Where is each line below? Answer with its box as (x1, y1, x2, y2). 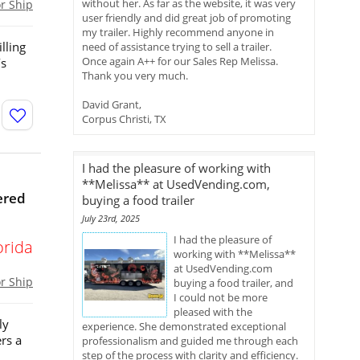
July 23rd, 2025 (82, 212, 140, 224)
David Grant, (82, 97, 141, 112)
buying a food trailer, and (174, 276, 293, 290)
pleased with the (174, 305, 252, 319)
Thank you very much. (82, 68, 188, 83)
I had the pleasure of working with (82, 160, 271, 176)
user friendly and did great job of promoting (82, 10, 291, 25)
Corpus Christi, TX (82, 112, 166, 126)
